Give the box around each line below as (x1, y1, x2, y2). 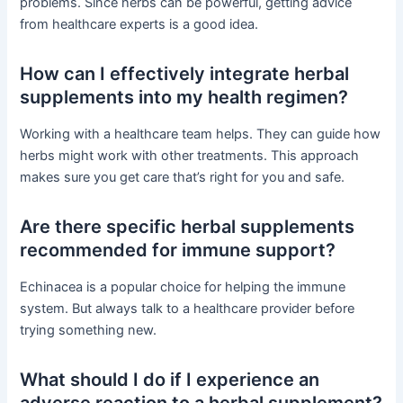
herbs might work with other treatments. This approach (20, 148, 360, 165)
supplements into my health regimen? (20, 86, 349, 109)
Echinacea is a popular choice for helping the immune (20, 279, 346, 296)
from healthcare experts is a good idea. (20, 16, 259, 33)
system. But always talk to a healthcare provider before (20, 300, 355, 318)
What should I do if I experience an (20, 369, 320, 391)
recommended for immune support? (20, 239, 336, 262)
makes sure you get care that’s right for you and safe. (20, 169, 345, 186)
